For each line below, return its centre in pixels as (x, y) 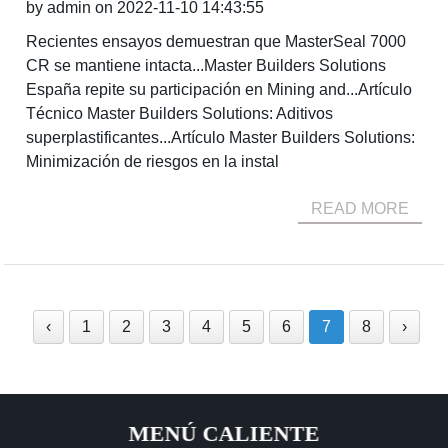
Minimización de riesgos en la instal (153, 161)
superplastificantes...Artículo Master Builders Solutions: (221, 137)
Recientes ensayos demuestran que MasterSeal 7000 (216, 41)
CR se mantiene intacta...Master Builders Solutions (206, 65)
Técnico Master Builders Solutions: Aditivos (180, 113)
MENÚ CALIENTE (224, 433)
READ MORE (359, 208)
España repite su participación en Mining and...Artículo (219, 89)
